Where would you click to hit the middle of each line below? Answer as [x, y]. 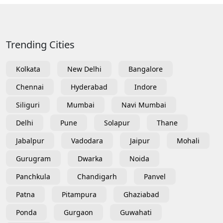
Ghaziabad [141, 194]
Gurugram [33, 158]
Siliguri [28, 105]
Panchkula [33, 176]
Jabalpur [30, 140]
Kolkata [28, 69]
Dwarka [90, 158]
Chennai [30, 87]
